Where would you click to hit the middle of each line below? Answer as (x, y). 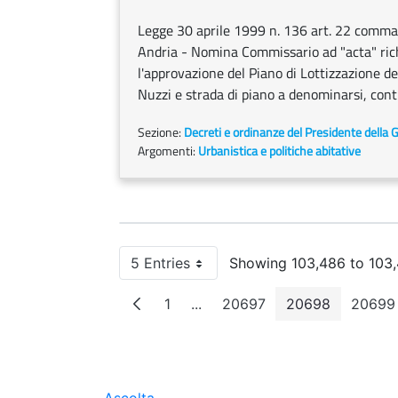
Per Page (199, 271)
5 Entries (160, 263)
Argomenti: (168, 151)
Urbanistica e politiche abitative (279, 151)
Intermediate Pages (259, 311)
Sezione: (161, 132)
